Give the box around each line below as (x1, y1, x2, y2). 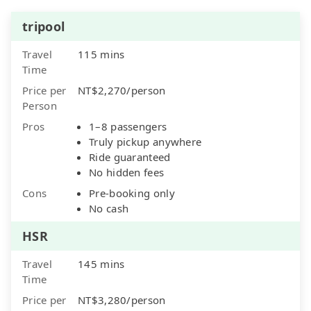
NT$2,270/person (78, 83, 166, 97)
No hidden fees (89, 165, 165, 179)
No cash (89, 201, 129, 215)
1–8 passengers (89, 119, 167, 133)
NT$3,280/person (78, 292, 166, 307)
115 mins (78, 47, 125, 61)
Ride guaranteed (89, 149, 171, 164)
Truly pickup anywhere (89, 134, 202, 149)
